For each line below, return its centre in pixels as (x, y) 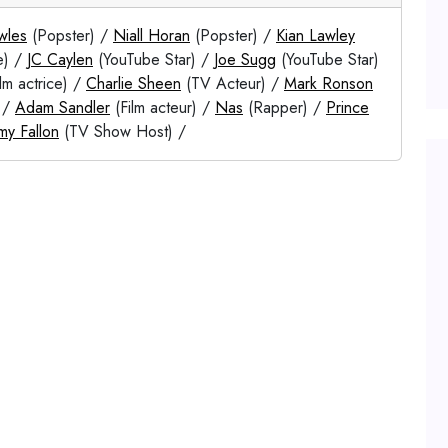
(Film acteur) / (162, 107)
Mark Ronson (328, 83)
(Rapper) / (284, 107)
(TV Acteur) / (232, 83)
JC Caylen (60, 59)
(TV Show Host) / (122, 131)
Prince (347, 107)
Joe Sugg (245, 59)
